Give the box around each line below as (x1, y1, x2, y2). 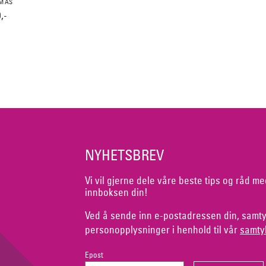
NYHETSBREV (84, 146, 164, 164)
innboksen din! (84, 186, 148, 199)
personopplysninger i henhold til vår (84, 223, 240, 236)
